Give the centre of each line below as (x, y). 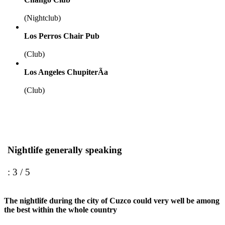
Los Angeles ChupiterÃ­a (66, 72)
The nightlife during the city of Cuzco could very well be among (112, 200)
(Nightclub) (42, 18)
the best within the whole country (61, 209)
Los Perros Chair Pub (62, 36)
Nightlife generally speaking (65, 150)
